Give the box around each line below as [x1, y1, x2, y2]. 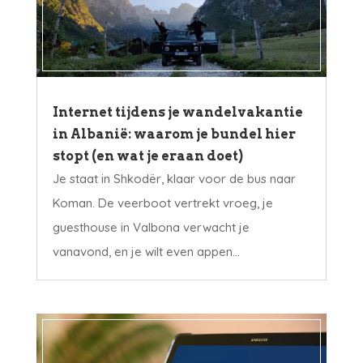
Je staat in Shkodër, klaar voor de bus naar [52, 171, 296, 187]
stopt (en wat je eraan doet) [52, 148, 243, 164]
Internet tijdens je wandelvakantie [52, 105, 303, 121]
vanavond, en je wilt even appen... [52, 244, 240, 260]
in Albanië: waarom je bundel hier [52, 126, 296, 143]
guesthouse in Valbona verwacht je [52, 220, 250, 236]
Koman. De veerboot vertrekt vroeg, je [52, 195, 273, 211]
